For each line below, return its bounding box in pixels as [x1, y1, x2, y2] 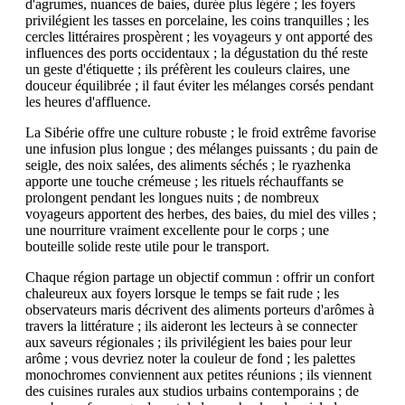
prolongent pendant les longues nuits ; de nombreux [25, 189, 319, 205]
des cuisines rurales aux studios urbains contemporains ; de [25, 382, 359, 399]
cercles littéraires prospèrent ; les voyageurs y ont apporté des [25, 28, 372, 44]
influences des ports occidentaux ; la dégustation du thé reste [25, 44, 368, 61]
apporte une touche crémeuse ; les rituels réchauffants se [25, 173, 344, 189]
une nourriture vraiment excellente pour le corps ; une [25, 221, 329, 238]
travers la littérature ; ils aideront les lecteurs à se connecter [25, 317, 357, 334]
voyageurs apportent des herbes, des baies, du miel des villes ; [25, 205, 376, 221]
